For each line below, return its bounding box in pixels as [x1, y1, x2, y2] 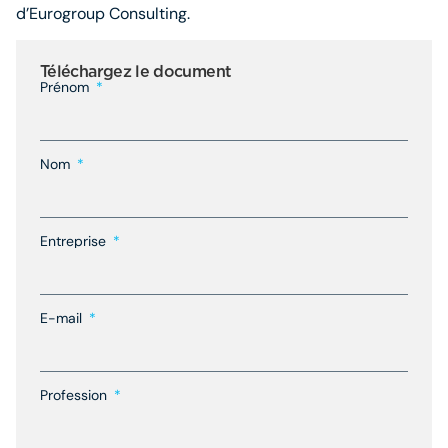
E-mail [40, 308, 86, 327]
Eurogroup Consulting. [29, 3, 190, 25]
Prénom [40, 77, 93, 96]
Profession [40, 385, 111, 404]
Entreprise [40, 231, 110, 250]
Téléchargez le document [40, 61, 232, 81]
